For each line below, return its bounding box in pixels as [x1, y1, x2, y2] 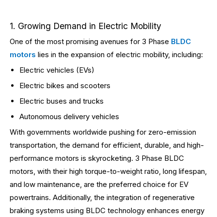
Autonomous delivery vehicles [19, 112, 119, 121]
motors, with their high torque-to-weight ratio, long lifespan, [10, 167, 207, 176]
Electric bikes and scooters [19, 81, 110, 90]
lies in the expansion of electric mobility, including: [36, 50, 203, 59]
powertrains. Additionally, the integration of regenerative [10, 193, 195, 202]
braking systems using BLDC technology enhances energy [10, 206, 204, 215]
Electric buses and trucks [19, 96, 104, 106]
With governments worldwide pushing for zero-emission [10, 127, 196, 137]
